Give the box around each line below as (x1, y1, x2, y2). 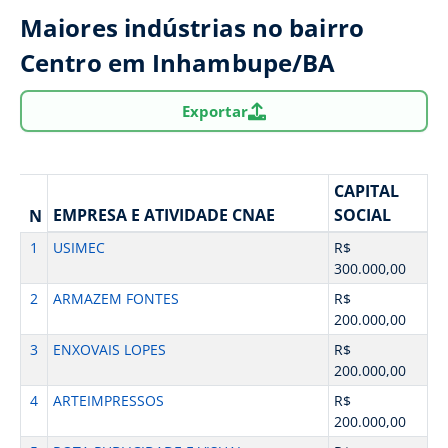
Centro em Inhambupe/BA (20, 46, 336, 79)
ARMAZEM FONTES (52, 289, 179, 308)
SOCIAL (333, 204, 391, 226)
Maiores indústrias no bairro (20, 11, 364, 44)
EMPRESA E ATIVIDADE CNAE (52, 204, 275, 226)
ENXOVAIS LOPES (52, 340, 166, 359)
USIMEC (52, 238, 105, 257)
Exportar (182, 100, 248, 121)
